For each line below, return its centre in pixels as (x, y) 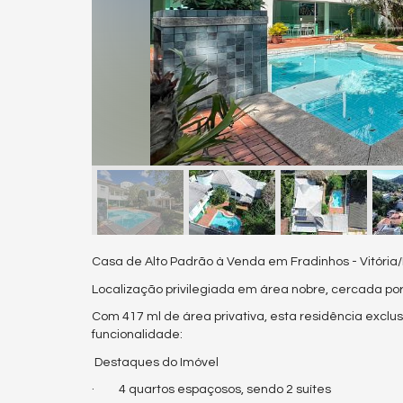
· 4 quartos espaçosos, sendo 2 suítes (211, 390)
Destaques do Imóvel (155, 362)
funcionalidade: (137, 335)
